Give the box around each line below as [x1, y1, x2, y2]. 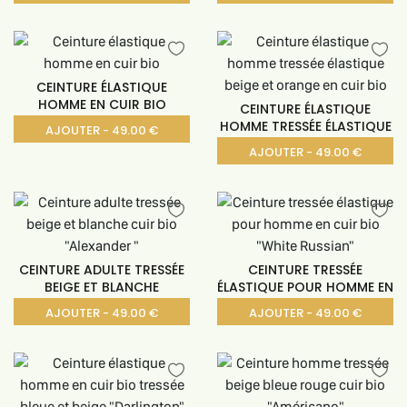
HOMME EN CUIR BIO [37, 95, 166, 114]
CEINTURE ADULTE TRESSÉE [19, 260, 184, 279]
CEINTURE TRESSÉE [248, 260, 362, 279]
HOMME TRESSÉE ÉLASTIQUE [219, 117, 392, 136]
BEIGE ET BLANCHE [45, 277, 159, 296]
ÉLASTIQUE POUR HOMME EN [217, 277, 393, 296]
